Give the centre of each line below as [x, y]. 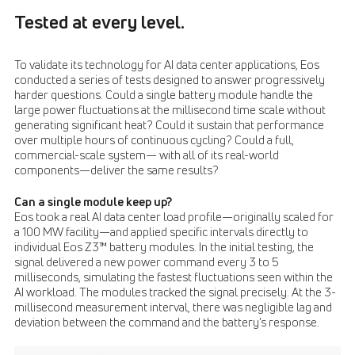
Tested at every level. [99, 22]
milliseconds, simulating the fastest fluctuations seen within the [174, 278]
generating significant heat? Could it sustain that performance [169, 126]
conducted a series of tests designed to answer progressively [170, 80]
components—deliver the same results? [116, 171]
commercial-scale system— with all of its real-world [147, 156]
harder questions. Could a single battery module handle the [164, 95]
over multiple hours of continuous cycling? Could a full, [154, 141]
